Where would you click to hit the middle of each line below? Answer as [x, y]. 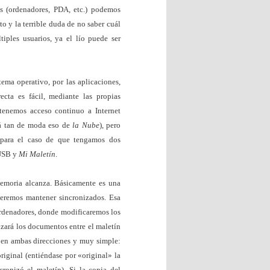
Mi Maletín [37, 154]
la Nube [86, 125]
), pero [110, 125]
